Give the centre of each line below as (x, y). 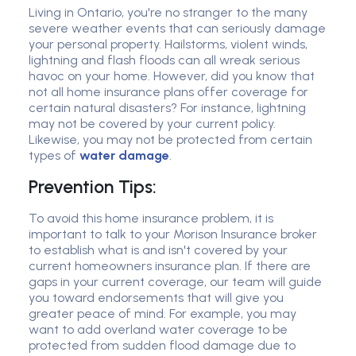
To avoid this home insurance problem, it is (151, 219)
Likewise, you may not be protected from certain (170, 140)
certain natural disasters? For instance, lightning (167, 108)
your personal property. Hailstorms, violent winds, (168, 44)
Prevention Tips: (93, 187)
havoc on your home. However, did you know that (172, 76)
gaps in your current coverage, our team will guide (175, 282)
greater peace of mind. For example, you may (163, 314)
